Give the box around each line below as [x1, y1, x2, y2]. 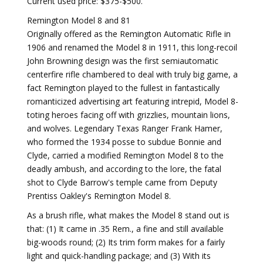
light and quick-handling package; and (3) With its [27, 250, 211, 261]
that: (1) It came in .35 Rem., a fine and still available [27, 223, 224, 234]
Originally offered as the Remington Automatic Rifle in [27, 28, 231, 39]
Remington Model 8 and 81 [27, 15, 130, 26]
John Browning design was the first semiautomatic [27, 55, 218, 66]
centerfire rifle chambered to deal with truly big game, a [27, 69, 238, 80]
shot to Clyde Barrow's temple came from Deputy [27, 177, 217, 188]
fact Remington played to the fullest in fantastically [27, 82, 220, 93]
